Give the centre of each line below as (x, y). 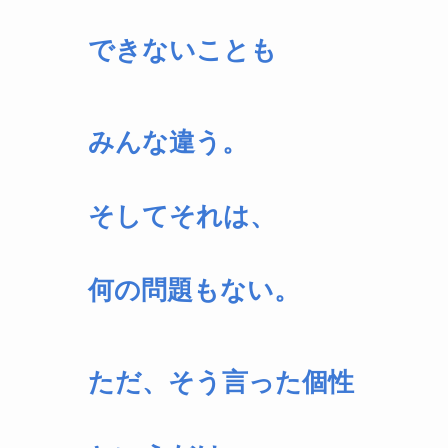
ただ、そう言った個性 (221, 382)
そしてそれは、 (182, 216)
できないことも (182, 50)
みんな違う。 (168, 142)
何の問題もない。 (194, 290)
